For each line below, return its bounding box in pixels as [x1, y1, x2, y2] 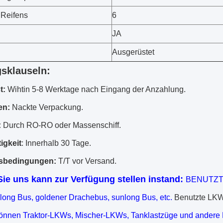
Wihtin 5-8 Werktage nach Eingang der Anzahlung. [5, 85, 186, 94]
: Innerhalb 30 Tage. [21, 139, 91, 147]
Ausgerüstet [112, 48, 154, 56]
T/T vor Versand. [56, 157, 116, 165]
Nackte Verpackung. [10, 103, 83, 111]
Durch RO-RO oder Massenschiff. [1, 121, 121, 129]
